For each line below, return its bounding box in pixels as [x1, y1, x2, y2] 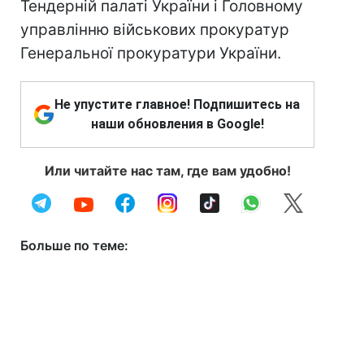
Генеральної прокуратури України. [20, 44, 281, 63]
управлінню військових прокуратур [20, 20, 289, 39]
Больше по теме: [20, 237, 128, 253]
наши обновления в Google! [90, 116, 264, 132]
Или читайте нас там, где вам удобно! [44, 162, 291, 179]
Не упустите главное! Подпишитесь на [54, 97, 300, 112]
